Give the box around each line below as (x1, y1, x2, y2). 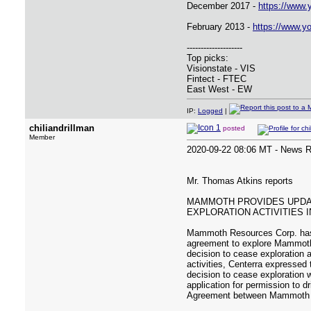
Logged (198, 107, 223, 115)
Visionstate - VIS (187, 63, 255, 74)
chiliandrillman (29, 123, 94, 133)
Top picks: (187, 53, 228, 63)
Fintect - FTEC (187, 74, 246, 84)
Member (29, 133, 55, 141)
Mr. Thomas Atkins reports (187, 176, 293, 186)
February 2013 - (187, 22, 253, 32)
